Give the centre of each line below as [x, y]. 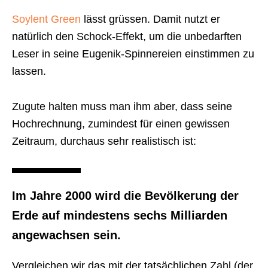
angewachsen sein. [66, 235]
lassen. [29, 71]
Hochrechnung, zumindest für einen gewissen [121, 124]
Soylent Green [46, 19]
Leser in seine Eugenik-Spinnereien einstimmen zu [133, 54]
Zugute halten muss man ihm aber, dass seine [122, 107]
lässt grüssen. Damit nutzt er [150, 19]
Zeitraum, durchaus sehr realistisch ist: [104, 141]
